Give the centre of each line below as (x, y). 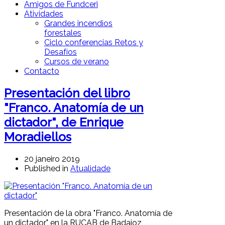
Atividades (44, 14)
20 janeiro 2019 (52, 159)
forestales (63, 33)
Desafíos (61, 52)
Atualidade (90, 168)
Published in (46, 168)
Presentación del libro (67, 93)
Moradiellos (38, 137)
